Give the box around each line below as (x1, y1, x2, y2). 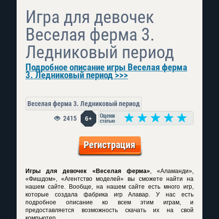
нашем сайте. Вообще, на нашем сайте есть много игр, (25, 183, 194, 190)
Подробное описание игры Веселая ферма (25, 62, 187, 73)
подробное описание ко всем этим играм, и (25, 199, 194, 206)
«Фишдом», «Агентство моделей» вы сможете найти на (25, 175, 194, 182)
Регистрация (84, 139, 135, 151)
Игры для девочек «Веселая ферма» (25, 168, 150, 175)
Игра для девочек (25, 7, 154, 27)
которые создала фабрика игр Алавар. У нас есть (25, 191, 194, 198)
